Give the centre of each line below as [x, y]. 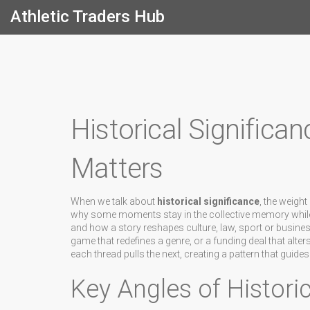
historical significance [208, 201]
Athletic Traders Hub [88, 17]
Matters [117, 168]
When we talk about [114, 201]
